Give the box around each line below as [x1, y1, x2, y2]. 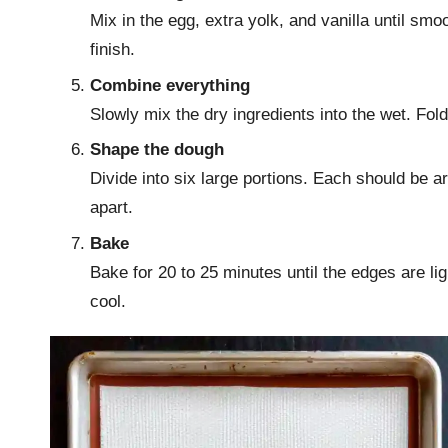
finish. [90, 40, 135, 60]
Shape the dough [90, 140, 224, 160]
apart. [90, 198, 133, 218]
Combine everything [90, 75, 250, 95]
